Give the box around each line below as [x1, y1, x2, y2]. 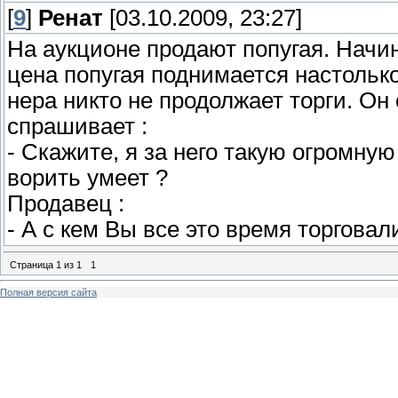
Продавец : [7, 191, 124, 217]
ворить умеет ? [7, 165, 168, 191]
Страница [10, 259, 56, 270]
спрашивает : [7, 114, 147, 139]
